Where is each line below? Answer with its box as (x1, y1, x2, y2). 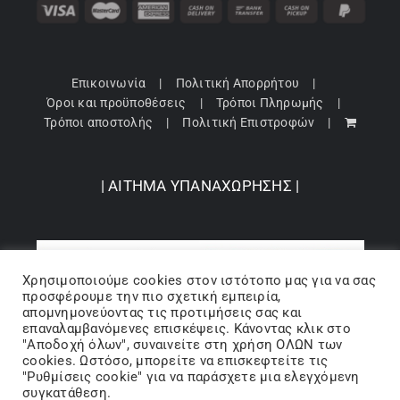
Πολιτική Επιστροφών (182, 115, 315, 130)
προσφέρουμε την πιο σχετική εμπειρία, (22, 288, 281, 304)
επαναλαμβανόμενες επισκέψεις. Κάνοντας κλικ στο (22, 321, 351, 337)
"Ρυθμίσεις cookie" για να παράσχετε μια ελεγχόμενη (22, 369, 360, 385)
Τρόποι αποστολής (44, 115, 154, 130)
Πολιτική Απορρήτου (175, 76, 300, 91)
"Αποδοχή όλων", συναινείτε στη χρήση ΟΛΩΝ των (22, 337, 343, 353)
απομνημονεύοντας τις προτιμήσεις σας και (22, 304, 303, 321)
